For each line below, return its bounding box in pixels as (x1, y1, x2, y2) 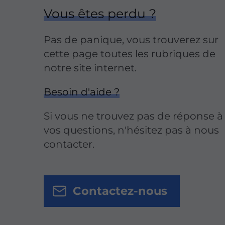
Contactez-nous (72, 184, 167, 198)
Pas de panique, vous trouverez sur (44, 33, 219, 46)
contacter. (44, 138, 95, 150)
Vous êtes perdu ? (44, 6, 157, 21)
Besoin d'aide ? (44, 85, 120, 98)
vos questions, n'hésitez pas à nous (44, 124, 219, 136)
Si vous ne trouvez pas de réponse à (44, 109, 223, 122)
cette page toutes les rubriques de (44, 47, 216, 60)
